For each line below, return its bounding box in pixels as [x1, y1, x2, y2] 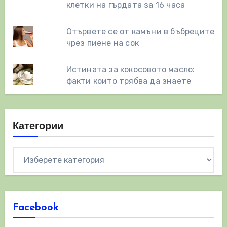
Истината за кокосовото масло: [66, 65, 195, 75]
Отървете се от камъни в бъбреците [66, 27, 215, 37]
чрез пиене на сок [66, 38, 139, 48]
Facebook [12, 203, 59, 213]
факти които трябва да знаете [66, 76, 192, 86]
